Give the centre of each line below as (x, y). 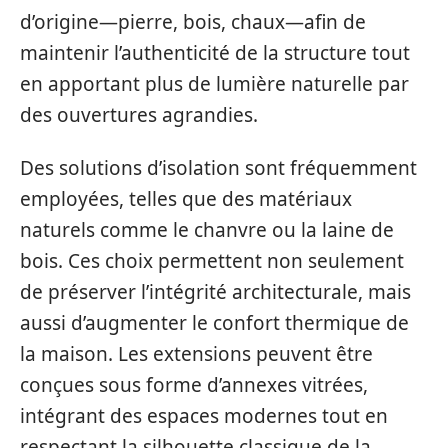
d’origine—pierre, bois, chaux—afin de (193, 21)
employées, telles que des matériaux (186, 199)
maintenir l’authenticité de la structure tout (215, 52)
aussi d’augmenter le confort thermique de (214, 323)
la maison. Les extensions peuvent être (196, 354)
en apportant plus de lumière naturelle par (214, 83)
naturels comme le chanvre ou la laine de (207, 230)
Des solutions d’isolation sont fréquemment (218, 168)
